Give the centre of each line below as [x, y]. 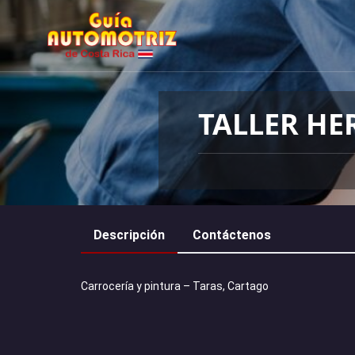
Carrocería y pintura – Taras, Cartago [175, 286]
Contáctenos [232, 235]
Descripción [129, 235]
